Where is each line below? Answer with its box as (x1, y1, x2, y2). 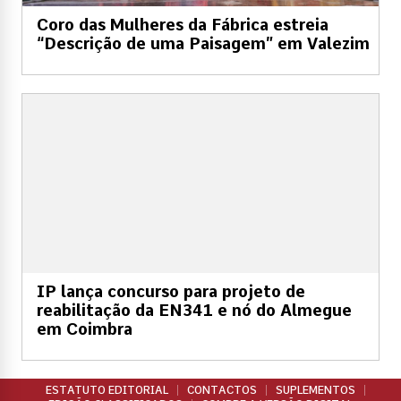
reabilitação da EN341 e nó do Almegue (37, 300, 352, 320)
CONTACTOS (186, 383, 257, 397)
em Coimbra (37, 319, 132, 338)
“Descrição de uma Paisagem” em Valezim (37, 33, 370, 53)
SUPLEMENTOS (275, 383, 355, 397)
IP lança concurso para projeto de (37, 281, 305, 301)
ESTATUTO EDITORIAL (45, 383, 168, 397)
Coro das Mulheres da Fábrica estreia (37, 14, 328, 34)
